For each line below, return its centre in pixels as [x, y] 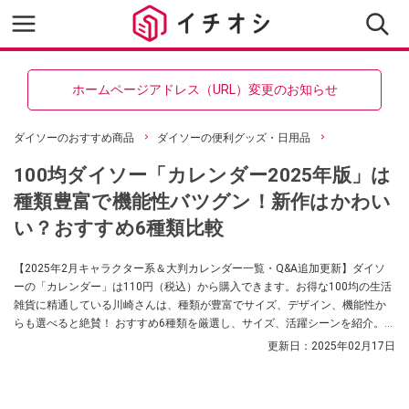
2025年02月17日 [353, 346]
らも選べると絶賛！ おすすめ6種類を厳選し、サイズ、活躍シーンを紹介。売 [204, 323]
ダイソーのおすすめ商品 [74, 138]
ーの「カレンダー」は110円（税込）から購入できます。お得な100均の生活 [203, 287]
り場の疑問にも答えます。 [79, 341]
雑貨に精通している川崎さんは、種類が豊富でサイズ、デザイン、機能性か [200, 305]
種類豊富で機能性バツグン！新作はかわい [203, 201]
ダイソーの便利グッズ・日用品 [234, 138]
